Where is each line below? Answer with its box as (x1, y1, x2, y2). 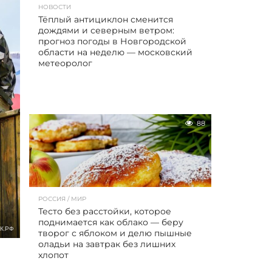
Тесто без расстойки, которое (38, 206, 171, 217)
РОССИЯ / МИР (38, 195, 86, 203)
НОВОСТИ (38, 3, 71, 11)
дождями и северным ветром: (38, 25, 174, 36)
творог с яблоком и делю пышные (38, 228, 192, 239)
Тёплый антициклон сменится (38, 14, 173, 25)
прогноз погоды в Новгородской (38, 36, 186, 47)
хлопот (38, 250, 71, 260)
